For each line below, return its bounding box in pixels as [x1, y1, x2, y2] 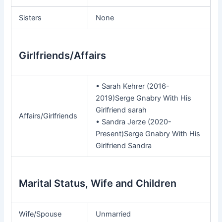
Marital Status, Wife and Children [19, 177, 177, 189]
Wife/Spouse [19, 209, 62, 219]
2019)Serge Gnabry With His [96, 93, 192, 103]
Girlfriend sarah [96, 105, 147, 114]
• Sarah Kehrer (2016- [96, 81, 170, 91]
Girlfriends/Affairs [19, 49, 107, 61]
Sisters [19, 13, 42, 22]
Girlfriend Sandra [96, 141, 152, 150]
